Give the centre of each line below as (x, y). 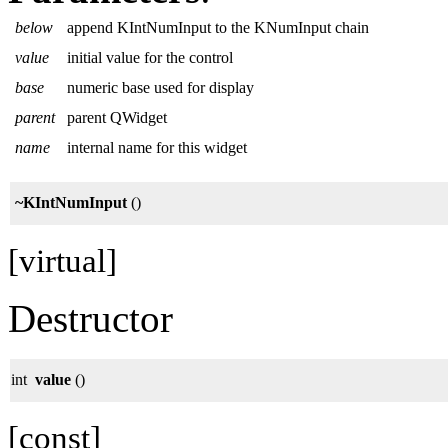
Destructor (90, 318)
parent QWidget (117, 117)
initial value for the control (150, 57)
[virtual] (62, 260)
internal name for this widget (157, 147)
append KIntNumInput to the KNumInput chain (218, 27)
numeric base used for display (160, 87)
